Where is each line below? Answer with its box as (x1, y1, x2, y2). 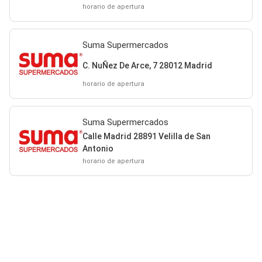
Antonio (82, 144, 113, 153)
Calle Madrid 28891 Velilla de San (82, 132, 211, 141)
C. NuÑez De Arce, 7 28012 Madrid (82, 60, 212, 70)
